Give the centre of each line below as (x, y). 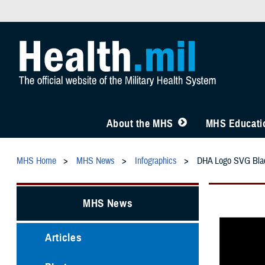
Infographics (156, 161)
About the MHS (140, 124)
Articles (64, 237)
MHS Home (36, 161)
